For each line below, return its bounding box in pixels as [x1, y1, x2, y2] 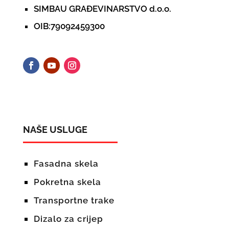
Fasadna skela [33, 158, 99, 169]
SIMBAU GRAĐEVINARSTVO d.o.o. [33, 4, 171, 14]
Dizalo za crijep [33, 214, 103, 224]
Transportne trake [33, 195, 114, 205]
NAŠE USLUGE [22, 124, 87, 135]
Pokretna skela [33, 177, 101, 187]
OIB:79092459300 [33, 21, 105, 31]
